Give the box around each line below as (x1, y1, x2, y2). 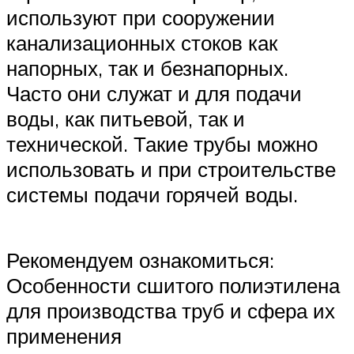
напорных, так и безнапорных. (6, 55, 288, 81)
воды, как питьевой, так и (6, 106, 245, 132)
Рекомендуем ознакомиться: (6, 247, 274, 273)
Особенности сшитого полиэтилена (6, 273, 340, 299)
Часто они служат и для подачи (6, 81, 302, 107)
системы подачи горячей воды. (6, 182, 298, 208)
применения (6, 323, 122, 349)
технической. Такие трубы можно (6, 131, 318, 157)
